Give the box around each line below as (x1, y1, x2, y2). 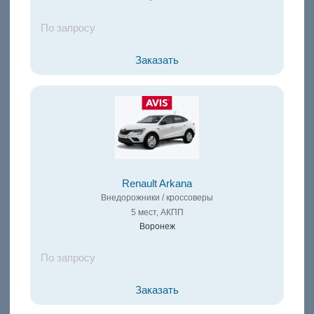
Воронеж (139, 221, 175, 232)
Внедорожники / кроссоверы (101, 193, 213, 203)
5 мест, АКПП (130, 207, 184, 218)
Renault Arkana (122, 178, 192, 190)
